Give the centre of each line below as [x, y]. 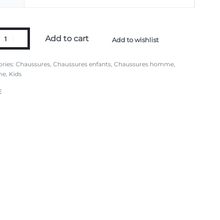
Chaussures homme [144, 64]
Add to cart [67, 38]
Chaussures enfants [82, 64]
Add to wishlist [136, 40]
